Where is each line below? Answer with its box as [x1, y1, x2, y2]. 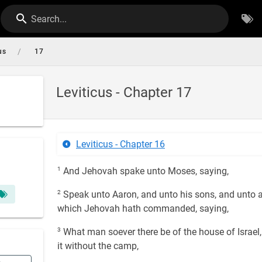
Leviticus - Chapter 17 [56, 84, 191, 101]
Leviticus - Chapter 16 [76, 139, 165, 150]
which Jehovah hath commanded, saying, [57, 203, 229, 214]
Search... [31, 13, 67, 25]
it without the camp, [57, 240, 139, 251]
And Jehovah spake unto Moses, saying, [61, 166, 229, 177]
